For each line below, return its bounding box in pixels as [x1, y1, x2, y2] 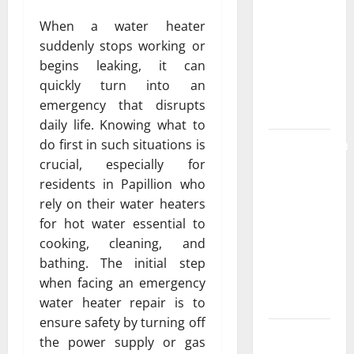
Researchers [268, 293, 333, 312]
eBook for [268, 273, 319, 292]
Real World [268, 194, 324, 213]
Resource [268, 155, 318, 174]
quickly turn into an [40, 76, 205, 94]
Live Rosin [268, 44, 322, 63]
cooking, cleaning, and [40, 234, 205, 252]
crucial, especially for [40, 155, 205, 173]
